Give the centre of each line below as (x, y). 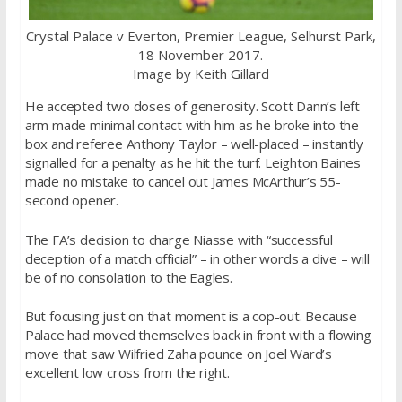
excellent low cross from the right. (127, 373)
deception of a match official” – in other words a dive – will (197, 258)
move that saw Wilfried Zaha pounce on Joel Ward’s (178, 354)
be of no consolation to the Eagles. (128, 277)
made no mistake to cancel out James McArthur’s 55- (183, 182)
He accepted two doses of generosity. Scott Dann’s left (192, 106)
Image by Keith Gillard (201, 74)
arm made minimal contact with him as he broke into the (192, 125)
